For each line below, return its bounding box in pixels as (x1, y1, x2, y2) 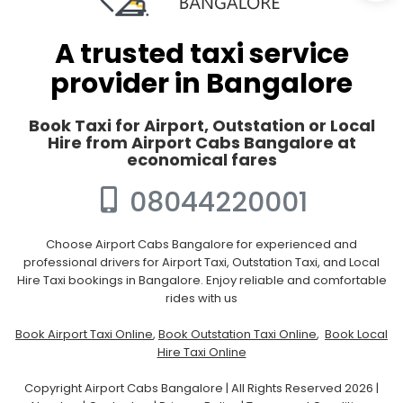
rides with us (166, 290, 237, 308)
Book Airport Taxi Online (15, 326, 153, 344)
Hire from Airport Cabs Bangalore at (47, 131, 356, 155)
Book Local (325, 326, 388, 344)
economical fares (126, 148, 277, 172)
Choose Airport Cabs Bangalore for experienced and (46, 236, 357, 254)
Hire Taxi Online (157, 344, 246, 362)
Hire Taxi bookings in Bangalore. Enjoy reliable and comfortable (16, 272, 387, 290)
